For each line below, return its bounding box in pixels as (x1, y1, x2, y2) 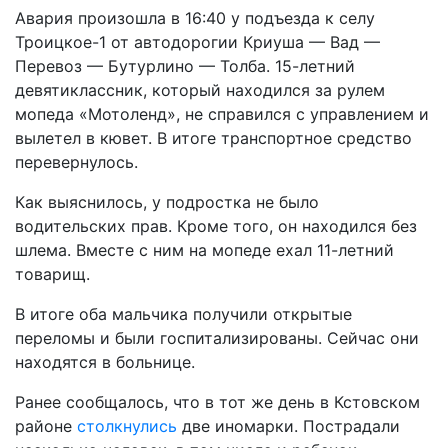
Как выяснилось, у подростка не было (15, 192, 319, 212)
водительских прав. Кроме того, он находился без (15, 216, 417, 236)
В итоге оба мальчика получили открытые (15, 304, 352, 324)
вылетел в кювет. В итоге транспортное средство (15, 128, 412, 148)
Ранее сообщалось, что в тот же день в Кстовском (15, 392, 420, 412)
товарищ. (15, 264, 90, 284)
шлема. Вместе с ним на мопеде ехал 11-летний (15, 240, 394, 260)
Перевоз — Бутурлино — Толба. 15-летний (15, 56, 355, 76)
